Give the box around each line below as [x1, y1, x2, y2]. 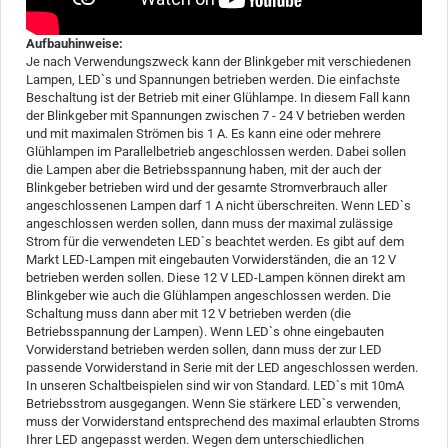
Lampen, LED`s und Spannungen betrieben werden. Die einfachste [26, 71, 400, 87]
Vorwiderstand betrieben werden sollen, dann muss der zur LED [26, 341, 382, 357]
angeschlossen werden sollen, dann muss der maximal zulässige [26, 215, 393, 231]
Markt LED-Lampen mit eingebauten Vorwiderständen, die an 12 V [26, 251, 396, 267]
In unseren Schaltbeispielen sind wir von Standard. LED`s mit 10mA [26, 377, 404, 393]
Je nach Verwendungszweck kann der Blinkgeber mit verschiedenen [26, 53, 411, 69]
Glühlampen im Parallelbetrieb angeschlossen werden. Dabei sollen [26, 143, 406, 159]
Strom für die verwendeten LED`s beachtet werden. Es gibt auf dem [26, 233, 404, 249]
